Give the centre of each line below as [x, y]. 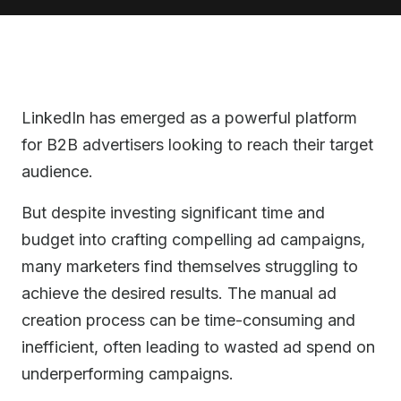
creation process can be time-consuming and [188, 320]
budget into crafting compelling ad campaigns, [193, 239]
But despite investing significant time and [173, 213]
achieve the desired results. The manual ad [179, 293]
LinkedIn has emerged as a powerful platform [189, 118]
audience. [57, 171]
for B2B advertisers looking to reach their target [197, 145]
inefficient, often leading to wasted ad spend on [198, 347]
